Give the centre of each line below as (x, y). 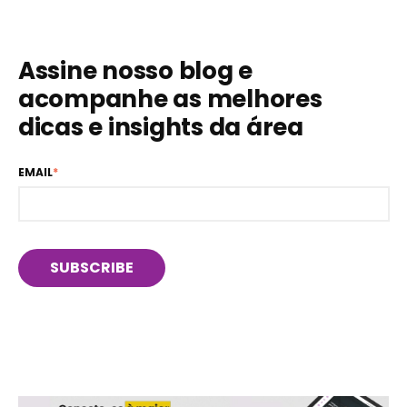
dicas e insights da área (161, 128)
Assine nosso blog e (136, 71)
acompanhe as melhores (170, 99)
